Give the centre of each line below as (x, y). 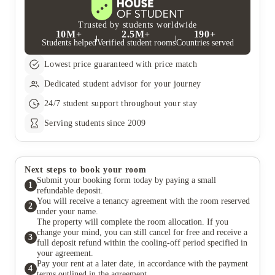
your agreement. (65, 253)
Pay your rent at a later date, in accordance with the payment (142, 263)
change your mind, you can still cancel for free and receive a (142, 232)
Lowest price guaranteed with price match (121, 64)
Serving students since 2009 (95, 123)
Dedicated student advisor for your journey (123, 83)
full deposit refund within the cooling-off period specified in (142, 242)
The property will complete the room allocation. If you (133, 222)
